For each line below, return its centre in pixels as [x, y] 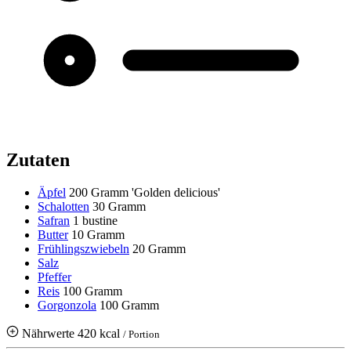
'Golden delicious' [176, 193]
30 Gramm [119, 207]
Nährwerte [48, 334]
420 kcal [100, 334]
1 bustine [95, 221]
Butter [53, 235]
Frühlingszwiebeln [83, 249]
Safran [54, 221]
